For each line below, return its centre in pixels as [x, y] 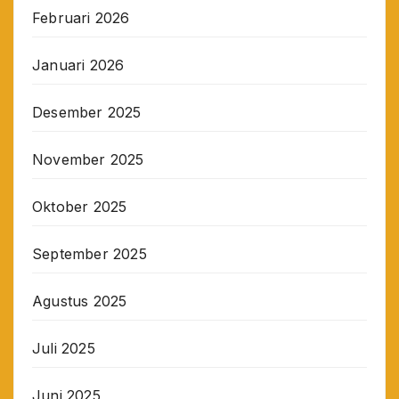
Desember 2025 [87, 112]
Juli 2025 [64, 348]
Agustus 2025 [80, 301]
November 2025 [88, 159]
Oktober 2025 [80, 206]
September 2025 [90, 253]
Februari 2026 [81, 17]
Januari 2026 [78, 65]
